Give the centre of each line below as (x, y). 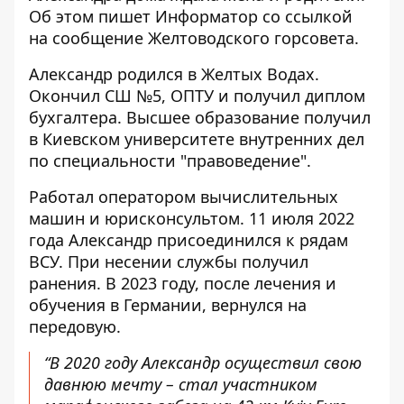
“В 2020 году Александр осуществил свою (203, 363)
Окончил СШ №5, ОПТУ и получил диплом (197, 96)
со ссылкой (308, 16)
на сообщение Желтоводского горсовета (192, 38)
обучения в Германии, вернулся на (168, 305)
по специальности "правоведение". (170, 161)
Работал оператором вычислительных (184, 197)
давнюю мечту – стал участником (181, 384)
